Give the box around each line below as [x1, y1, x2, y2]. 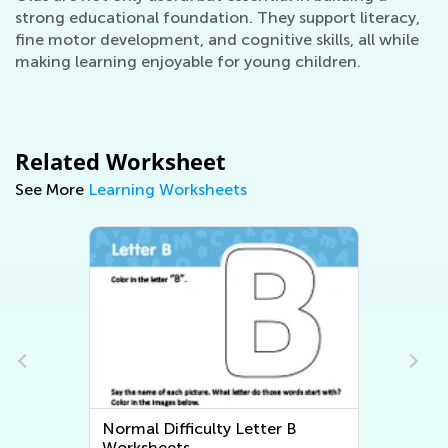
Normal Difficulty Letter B [102, 419, 298, 439]
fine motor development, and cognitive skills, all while [15, 30, 419, 50]
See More [15, 180, 88, 200]
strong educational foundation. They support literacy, [15, 8, 420, 28]
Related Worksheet [15, 146, 226, 177]
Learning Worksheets [88, 180, 247, 200]
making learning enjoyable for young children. [15, 52, 361, 72]
